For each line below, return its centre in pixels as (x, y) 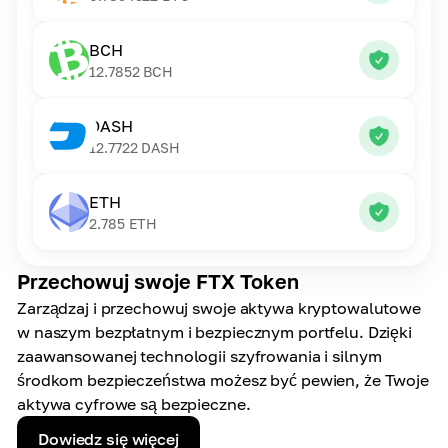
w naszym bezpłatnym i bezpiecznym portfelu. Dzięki (215, 332)
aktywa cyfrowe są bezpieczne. (134, 404)
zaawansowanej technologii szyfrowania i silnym (199, 356)
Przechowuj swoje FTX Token (158, 281)
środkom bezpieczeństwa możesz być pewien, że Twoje (223, 380)
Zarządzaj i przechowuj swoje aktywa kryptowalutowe (219, 308)
